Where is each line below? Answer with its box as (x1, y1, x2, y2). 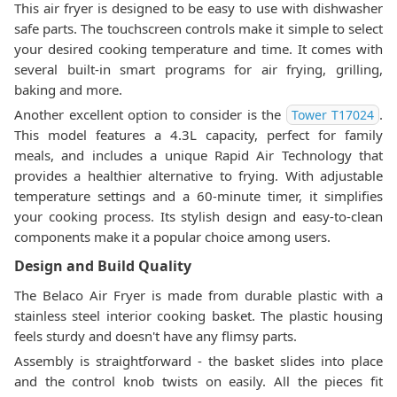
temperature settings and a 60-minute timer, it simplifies (14, 187, 383, 205)
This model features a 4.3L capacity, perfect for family (14, 126, 383, 144)
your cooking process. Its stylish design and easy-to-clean (14, 207, 383, 225)
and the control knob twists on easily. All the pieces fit (14, 372, 383, 390)
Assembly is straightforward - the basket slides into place (14, 352, 383, 370)
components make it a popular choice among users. (14, 228, 331, 245)
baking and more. (14, 81, 122, 98)
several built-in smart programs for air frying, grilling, (14, 60, 383, 78)
